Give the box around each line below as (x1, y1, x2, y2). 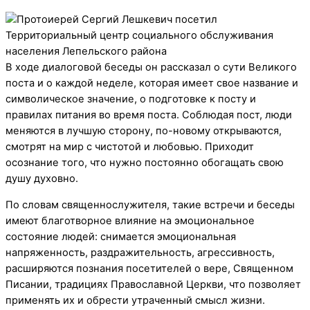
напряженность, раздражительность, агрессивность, (6, 246, 275, 259)
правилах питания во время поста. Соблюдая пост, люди (6, 109, 292, 122)
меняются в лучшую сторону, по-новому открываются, (6, 125, 282, 138)
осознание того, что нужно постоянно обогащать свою (6, 156, 284, 170)
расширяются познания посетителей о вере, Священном (6, 262, 293, 275)
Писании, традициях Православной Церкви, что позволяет (6, 277, 301, 291)
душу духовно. (6, 172, 78, 185)
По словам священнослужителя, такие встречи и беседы (6, 198, 295, 211)
